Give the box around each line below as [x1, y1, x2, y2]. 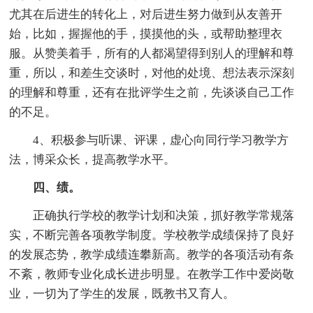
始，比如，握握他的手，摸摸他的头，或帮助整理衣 [9, 27, 283, 41]
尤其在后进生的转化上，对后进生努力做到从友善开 [9, 8, 283, 22]
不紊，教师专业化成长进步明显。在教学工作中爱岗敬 [9, 268, 295, 282]
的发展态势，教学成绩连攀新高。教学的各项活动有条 [9, 248, 295, 262]
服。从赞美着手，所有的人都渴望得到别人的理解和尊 [9, 47, 295, 61]
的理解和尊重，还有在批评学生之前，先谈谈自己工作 [9, 86, 295, 100]
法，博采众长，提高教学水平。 [9, 153, 176, 167]
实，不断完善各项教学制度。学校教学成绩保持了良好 [9, 228, 295, 242]
